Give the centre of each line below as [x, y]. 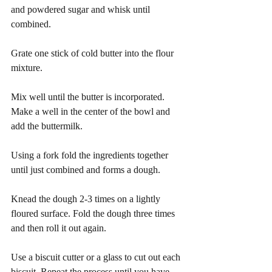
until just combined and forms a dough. [87, 169]
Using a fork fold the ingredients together [91, 155]
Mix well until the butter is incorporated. [89, 97]
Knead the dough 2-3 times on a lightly [87, 199]
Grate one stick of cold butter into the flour [93, 53]
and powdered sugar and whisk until [82, 9]
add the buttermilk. [47, 126]
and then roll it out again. [59, 228]
